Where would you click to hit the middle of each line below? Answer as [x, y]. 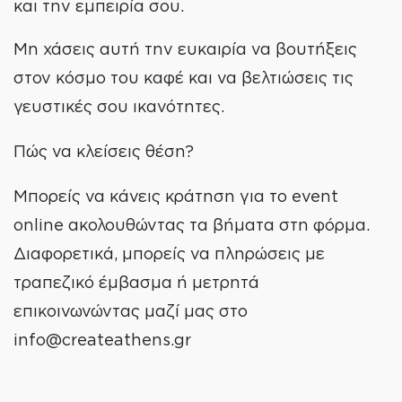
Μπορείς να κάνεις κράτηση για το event [176, 196]
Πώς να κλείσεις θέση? [104, 151]
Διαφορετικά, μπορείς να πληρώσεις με [169, 253]
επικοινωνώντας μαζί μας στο [131, 310]
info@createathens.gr [102, 339]
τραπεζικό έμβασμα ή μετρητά [136, 282]
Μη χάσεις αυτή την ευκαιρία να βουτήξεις [185, 48]
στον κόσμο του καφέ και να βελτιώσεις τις [184, 77]
